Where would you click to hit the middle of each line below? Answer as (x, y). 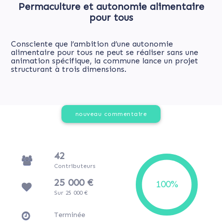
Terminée (69, 215)
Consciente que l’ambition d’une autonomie (92, 44)
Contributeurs (75, 166)
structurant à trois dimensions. (69, 69)
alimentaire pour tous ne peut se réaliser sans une (105, 53)
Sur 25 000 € (71, 193)
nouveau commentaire (111, 114)
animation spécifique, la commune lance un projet (105, 61)
